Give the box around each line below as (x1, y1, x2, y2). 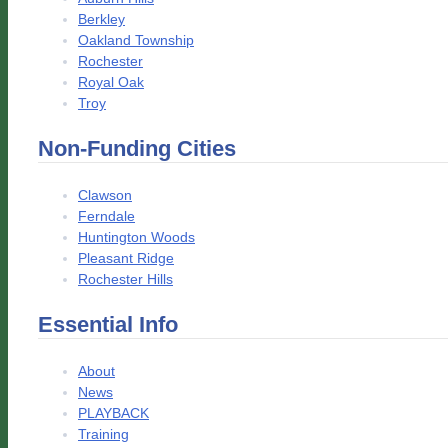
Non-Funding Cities (38, 136, 236, 162)
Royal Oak (78, 74, 144, 91)
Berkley (78, 11, 125, 28)
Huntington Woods (78, 229, 195, 246)
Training (78, 426, 129, 443)
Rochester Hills (78, 271, 173, 288)
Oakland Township (78, 32, 194, 49)
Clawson (78, 187, 132, 204)
